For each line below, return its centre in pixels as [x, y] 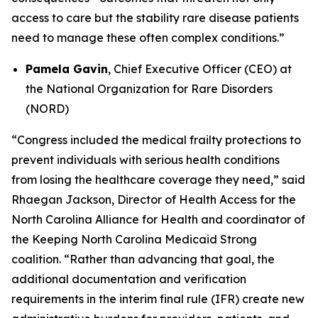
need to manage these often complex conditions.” [148, 38]
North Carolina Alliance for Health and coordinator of [158, 219]
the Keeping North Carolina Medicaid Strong [134, 239]
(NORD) [47, 109]
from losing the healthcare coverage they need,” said [158, 180]
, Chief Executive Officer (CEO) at [200, 69]
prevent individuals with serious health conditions [146, 160]
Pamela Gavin [67, 69]
